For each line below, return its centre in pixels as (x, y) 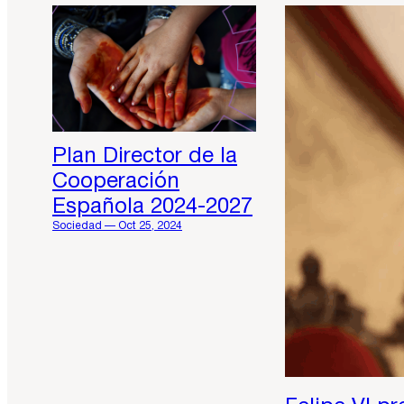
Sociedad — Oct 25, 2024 (117, 226)
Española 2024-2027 (152, 208)
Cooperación (116, 183)
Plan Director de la (145, 157)
